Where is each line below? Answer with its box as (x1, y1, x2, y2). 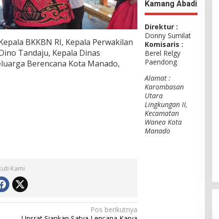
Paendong (145, 57, 177, 66)
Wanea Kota (145, 117, 182, 127)
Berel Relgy (145, 48, 181, 58)
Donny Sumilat (145, 30, 192, 40)
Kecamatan (145, 108, 179, 118)
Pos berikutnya (90, 204, 138, 214)
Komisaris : (145, 39, 184, 49)
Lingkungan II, (145, 99, 188, 109)
